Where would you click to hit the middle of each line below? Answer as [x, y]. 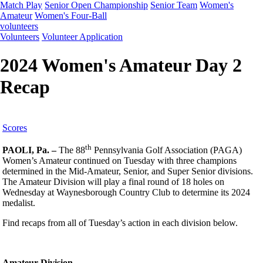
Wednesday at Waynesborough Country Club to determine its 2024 [126, 193]
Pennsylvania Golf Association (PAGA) [167, 150]
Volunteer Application [82, 37]
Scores [15, 127]
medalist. [20, 203]
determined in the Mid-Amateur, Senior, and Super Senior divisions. [128, 171]
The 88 [72, 150]
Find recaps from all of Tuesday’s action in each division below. [120, 223]
